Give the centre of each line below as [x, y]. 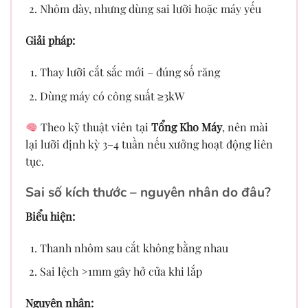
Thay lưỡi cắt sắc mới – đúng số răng [130, 72]
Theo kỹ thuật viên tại [95, 127]
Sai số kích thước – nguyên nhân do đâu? [148, 193]
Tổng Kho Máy [187, 127]
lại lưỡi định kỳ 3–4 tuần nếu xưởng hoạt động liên [149, 144]
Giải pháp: [50, 41]
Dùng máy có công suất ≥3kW [112, 96]
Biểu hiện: [50, 216]
